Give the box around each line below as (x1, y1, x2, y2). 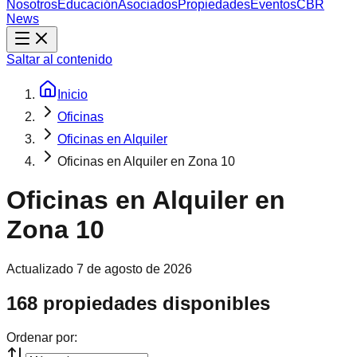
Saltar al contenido (6, 53, 112, 66)
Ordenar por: (6, 330, 77, 344)
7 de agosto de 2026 (76, 261, 192, 276)
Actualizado (6, 261, 73, 276)
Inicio (57, 88, 88, 101)
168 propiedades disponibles (6, 292, 270, 314)
